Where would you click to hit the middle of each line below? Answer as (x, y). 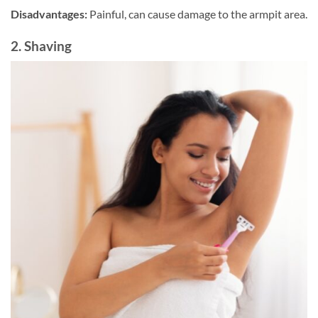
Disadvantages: (49, 13)
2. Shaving (41, 45)
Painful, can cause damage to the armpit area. (197, 13)
